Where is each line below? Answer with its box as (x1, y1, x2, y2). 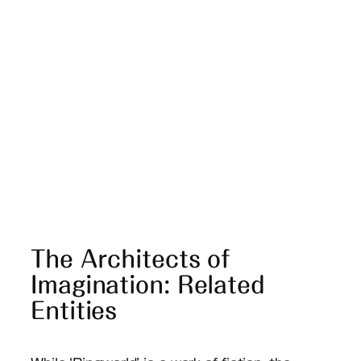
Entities (31, 298, 118, 322)
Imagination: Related (31, 272, 265, 296)
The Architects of (31, 247, 231, 270)
